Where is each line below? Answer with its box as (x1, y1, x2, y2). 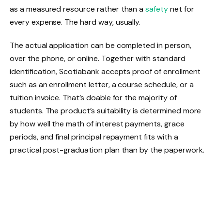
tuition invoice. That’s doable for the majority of (10, 93, 177, 103)
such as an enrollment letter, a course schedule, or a (10, 79, 194, 90)
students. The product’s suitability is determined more (10, 106, 201, 116)
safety (145, 4, 168, 15)
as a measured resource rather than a (10, 4, 146, 15)
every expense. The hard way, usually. (10, 17, 141, 28)
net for (168, 4, 194, 15)
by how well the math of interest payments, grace (10, 119, 185, 129)
